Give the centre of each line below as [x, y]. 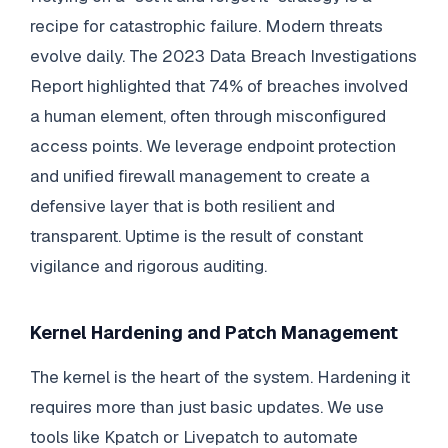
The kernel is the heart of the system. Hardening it [219, 377]
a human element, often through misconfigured [207, 115]
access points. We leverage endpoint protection [212, 145]
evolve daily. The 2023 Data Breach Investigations [223, 55]
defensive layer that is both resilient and [182, 205]
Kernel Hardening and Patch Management [213, 332]
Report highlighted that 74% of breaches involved [218, 85]
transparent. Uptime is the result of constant [196, 235]
